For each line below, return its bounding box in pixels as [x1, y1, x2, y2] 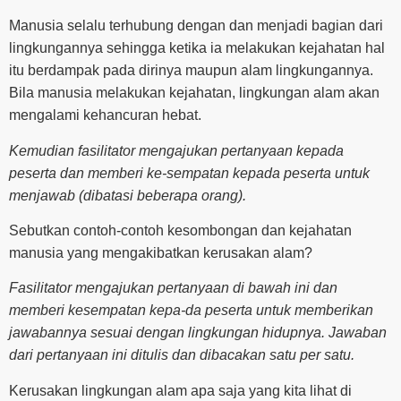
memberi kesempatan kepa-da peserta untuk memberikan [9, 303, 373, 319]
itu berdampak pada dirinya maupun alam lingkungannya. [9, 63, 373, 79]
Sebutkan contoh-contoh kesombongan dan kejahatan [9, 222, 352, 238]
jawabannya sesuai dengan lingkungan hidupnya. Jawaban [9, 325, 387, 341]
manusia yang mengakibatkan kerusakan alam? [9, 244, 312, 260]
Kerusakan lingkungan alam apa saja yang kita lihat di [9, 382, 352, 398]
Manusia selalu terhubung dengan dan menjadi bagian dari [9, 18, 383, 34]
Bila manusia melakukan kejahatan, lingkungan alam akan [9, 85, 380, 101]
